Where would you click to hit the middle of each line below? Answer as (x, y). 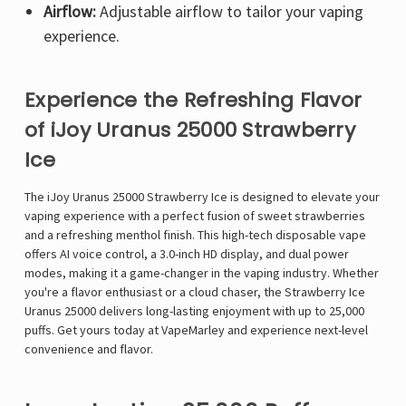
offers (42, 254)
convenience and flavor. (89, 349)
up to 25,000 (331, 311)
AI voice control (102, 254)
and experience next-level (296, 330)
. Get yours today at (106, 330)
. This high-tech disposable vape (279, 235)
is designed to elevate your (304, 197)
